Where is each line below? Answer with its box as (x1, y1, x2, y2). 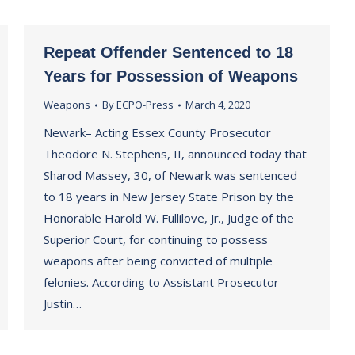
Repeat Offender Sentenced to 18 (44, 44, 293, 61)
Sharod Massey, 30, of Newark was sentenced (44, 167, 297, 183)
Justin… (44, 296, 82, 311)
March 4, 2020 (185, 97, 250, 112)
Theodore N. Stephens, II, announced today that (44, 146, 307, 162)
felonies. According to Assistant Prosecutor (44, 274, 279, 290)
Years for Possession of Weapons (44, 67, 298, 85)
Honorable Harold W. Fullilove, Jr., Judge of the (44, 210, 294, 226)
